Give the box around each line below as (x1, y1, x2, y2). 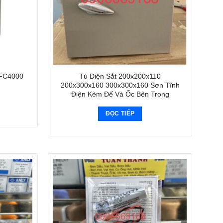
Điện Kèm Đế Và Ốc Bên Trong (71, 90, 169, 98)
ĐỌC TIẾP (105, 110, 135, 116)
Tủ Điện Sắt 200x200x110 (79, 72, 161, 80)
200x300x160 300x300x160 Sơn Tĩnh (60, 81, 180, 89)
